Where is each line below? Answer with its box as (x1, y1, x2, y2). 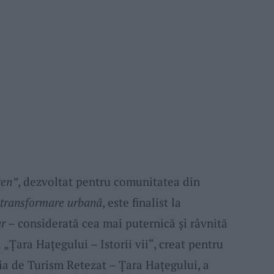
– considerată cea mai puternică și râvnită (5, 215, 228, 231)
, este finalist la (102, 194, 181, 210)
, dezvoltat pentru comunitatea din (17, 173, 200, 189)
